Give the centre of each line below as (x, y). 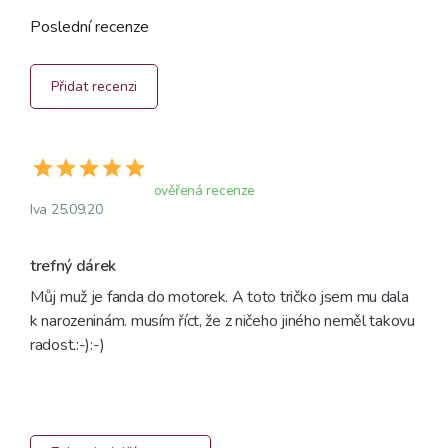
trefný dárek (73, 266)
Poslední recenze (89, 27)
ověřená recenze (204, 191)
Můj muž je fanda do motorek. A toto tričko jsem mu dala (219, 297)
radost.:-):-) (67, 345)
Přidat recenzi (94, 86)
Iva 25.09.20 (66, 210)
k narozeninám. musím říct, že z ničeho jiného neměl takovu (222, 321)
